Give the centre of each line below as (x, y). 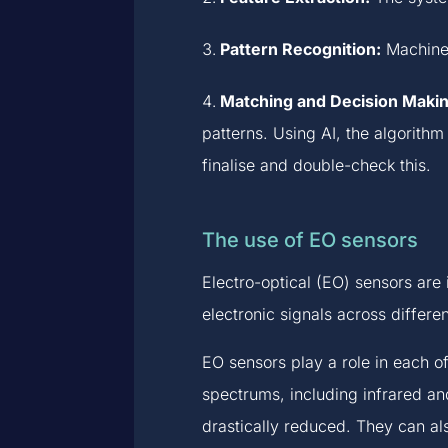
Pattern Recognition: (300, 48)
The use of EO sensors (309, 239)
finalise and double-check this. (316, 164)
